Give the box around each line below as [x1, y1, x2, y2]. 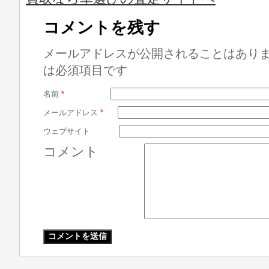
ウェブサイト [43, 127, 90, 136]
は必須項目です [43, 64, 127, 77]
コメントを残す [43, 19, 160, 37]
